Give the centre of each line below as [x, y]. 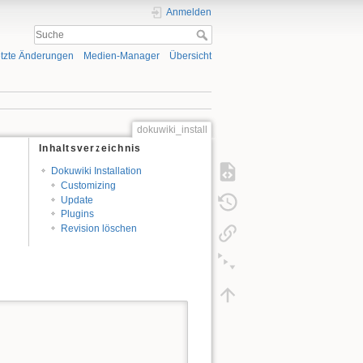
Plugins [78, 214]
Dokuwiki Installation [96, 171]
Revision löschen [99, 229]
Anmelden [189, 12]
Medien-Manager [121, 56]
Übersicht [190, 56]
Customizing [89, 185]
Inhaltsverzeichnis [90, 149]
